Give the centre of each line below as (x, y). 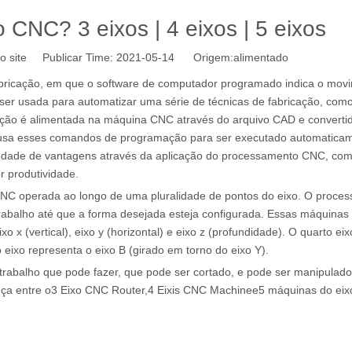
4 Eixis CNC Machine (200, 290)
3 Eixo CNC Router (98, 290)
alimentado (261, 57)
